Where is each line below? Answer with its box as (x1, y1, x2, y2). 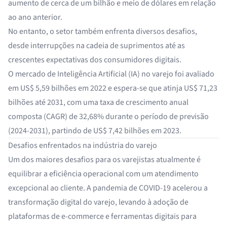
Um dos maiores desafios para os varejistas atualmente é (8, 154, 201, 165)
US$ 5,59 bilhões (20, 83, 77, 94)
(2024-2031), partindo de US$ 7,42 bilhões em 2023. (8, 125, 181, 136)
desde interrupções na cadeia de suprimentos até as (8, 40, 185, 51)
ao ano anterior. (8, 12, 62, 23)
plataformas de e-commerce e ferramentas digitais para (8, 211, 197, 222)
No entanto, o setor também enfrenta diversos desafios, (8, 26, 197, 37)
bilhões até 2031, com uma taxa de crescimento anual (8, 97, 188, 108)
